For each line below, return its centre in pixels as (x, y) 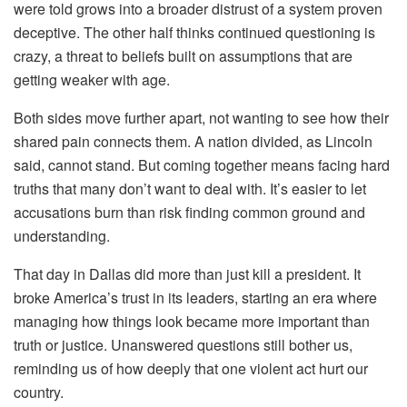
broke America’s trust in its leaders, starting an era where (195, 298)
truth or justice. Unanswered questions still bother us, (183, 345)
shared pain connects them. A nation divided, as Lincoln (193, 141)
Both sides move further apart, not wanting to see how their (201, 118)
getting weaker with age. (92, 79)
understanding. (62, 236)
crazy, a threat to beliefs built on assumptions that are (183, 56)
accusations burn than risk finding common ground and (189, 212)
